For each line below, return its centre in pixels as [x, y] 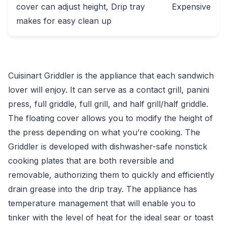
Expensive [191, 7]
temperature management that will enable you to [102, 203]
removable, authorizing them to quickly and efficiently [111, 175]
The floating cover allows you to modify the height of [110, 118]
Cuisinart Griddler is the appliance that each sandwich [111, 75]
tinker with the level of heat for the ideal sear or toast [111, 217]
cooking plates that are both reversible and [91, 161]
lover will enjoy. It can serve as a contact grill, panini [109, 90]
